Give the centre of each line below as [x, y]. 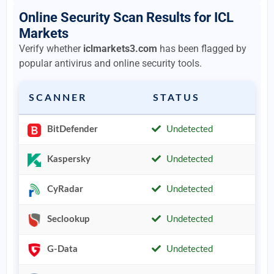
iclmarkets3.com [120, 49]
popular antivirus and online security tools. [110, 64]
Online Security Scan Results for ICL [126, 18]
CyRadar [65, 190]
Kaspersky [68, 160]
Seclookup [68, 220]
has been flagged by [202, 49]
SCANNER [58, 98]
